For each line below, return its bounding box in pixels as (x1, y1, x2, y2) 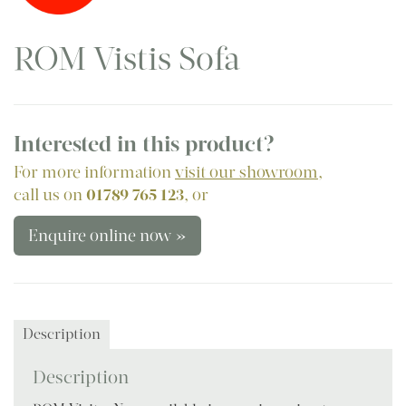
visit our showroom (175, 161, 318, 182)
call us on (14, 184, 86, 205)
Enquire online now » (28, 225, 187, 246)
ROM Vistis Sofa (14, 38, 240, 79)
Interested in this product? (14, 130, 275, 158)
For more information (14, 161, 175, 182)
